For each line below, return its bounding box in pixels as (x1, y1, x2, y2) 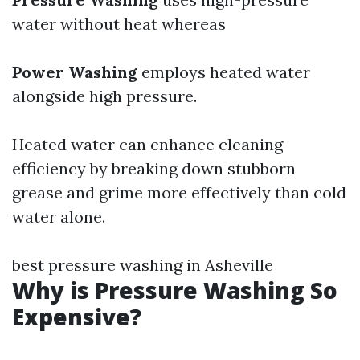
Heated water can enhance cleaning (12, 134, 283, 154)
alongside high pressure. (12, 86, 197, 106)
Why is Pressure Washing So (12, 275, 337, 305)
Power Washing (12, 62, 137, 82)
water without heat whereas (12, 14, 226, 34)
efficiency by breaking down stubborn (12, 158, 296, 178)
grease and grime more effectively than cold (12, 182, 346, 202)
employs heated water (137, 62, 310, 82)
